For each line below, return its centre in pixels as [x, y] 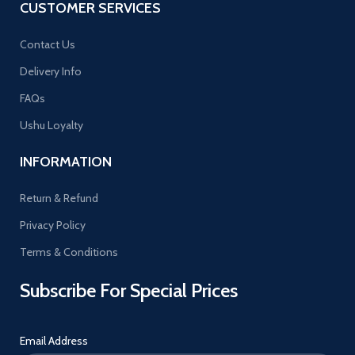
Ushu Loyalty [52, 125]
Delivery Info [51, 71]
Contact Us [48, 44]
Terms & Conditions [69, 252]
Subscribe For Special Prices [129, 290]
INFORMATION [66, 161]
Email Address [54, 340]
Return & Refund [59, 198]
